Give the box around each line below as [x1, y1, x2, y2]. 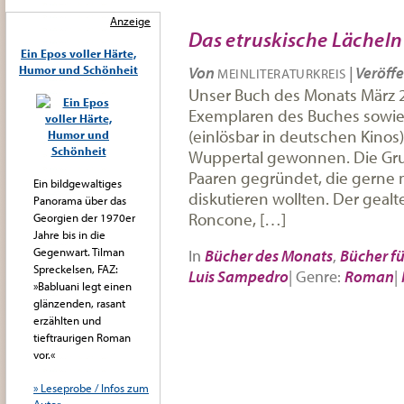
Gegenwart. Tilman [33, 244, 124, 259]
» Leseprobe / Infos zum [33, 381, 149, 395]
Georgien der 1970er [33, 210, 135, 225]
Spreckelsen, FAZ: [33, 262, 118, 276]
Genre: [296, 266, 344, 287]
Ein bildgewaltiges [33, 176, 122, 190]
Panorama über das [33, 193, 126, 207]
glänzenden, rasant [33, 296, 125, 310]
